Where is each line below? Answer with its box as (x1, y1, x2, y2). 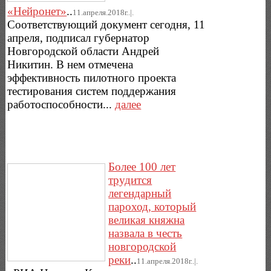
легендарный (108, 187, 172, 200)
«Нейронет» (7, 4, 67, 18)
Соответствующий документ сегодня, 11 (7, 18, 206, 31)
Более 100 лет (108, 160, 176, 174)
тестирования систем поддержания (7, 84, 177, 97)
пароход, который (108, 200, 197, 214)
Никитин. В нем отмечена (7, 57, 134, 71)
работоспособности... (7, 97, 116, 111)
